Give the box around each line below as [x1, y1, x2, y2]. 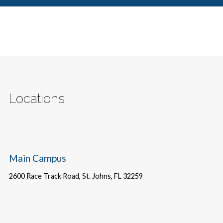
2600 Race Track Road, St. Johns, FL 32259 [8, 171, 143, 180]
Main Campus [8, 152, 66, 164]
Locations [8, 91, 65, 107]
